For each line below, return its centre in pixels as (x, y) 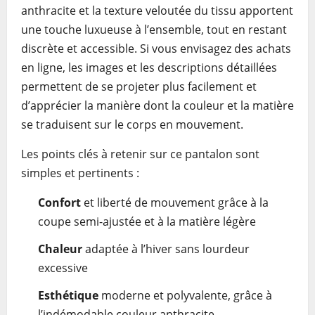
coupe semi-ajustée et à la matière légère (147, 221)
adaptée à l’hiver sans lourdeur (166, 249)
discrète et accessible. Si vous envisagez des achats (156, 49)
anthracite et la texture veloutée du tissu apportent (157, 11)
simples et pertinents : (80, 173)
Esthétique (68, 295)
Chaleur (60, 249)
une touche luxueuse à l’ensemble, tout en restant (154, 30)
